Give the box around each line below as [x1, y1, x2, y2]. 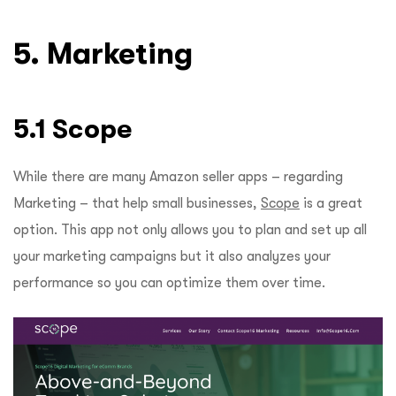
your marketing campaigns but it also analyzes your [13, 248, 331, 265]
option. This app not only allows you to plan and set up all [13, 222, 367, 239]
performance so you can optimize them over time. [13, 275, 325, 292]
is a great [300, 195, 362, 212]
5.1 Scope [13, 114, 139, 144]
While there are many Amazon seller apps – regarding [13, 169, 343, 186]
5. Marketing [13, 36, 201, 71]
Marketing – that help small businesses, [13, 195, 261, 212]
